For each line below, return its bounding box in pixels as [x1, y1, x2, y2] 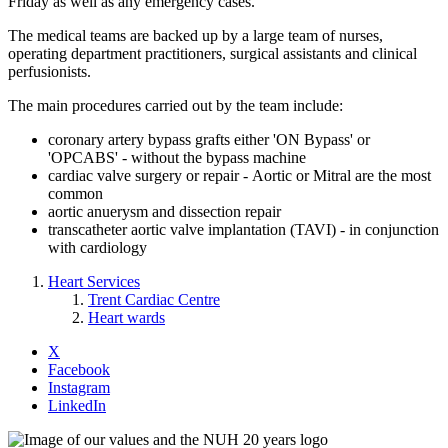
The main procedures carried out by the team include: [8, 97, 343, 115]
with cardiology [48, 239, 147, 257]
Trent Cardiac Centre [88, 291, 220, 309]
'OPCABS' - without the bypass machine [48, 149, 306, 167]
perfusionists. [8, 63, 91, 81]
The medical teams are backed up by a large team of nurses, [8, 27, 383, 45]
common [48, 185, 103, 203]
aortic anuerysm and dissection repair [48, 203, 281, 221]
